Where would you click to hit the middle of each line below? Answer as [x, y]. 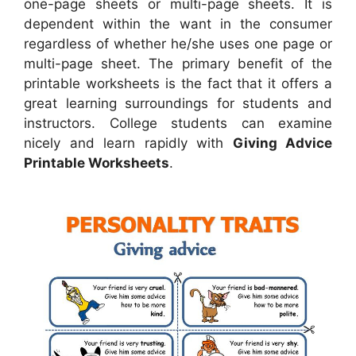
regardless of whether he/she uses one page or [178, 43]
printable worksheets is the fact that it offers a [178, 83]
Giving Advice [282, 143]
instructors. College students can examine [178, 123]
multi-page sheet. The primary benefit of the [178, 63]
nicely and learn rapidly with [128, 143]
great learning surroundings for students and [178, 103]
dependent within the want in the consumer [178, 23]
